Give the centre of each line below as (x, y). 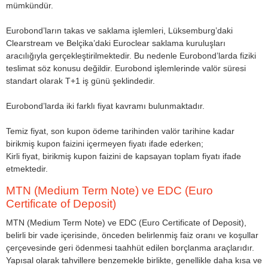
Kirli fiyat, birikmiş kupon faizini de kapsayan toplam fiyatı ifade (124, 156)
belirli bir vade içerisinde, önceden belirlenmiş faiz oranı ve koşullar (132, 235)
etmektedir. (27, 168)
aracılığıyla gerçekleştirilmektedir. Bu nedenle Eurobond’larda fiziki (131, 55)
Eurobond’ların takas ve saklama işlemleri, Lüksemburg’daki (119, 30)
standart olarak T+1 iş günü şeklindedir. (80, 80)
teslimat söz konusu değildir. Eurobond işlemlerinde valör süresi (126, 68)
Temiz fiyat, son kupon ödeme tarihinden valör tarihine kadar (120, 131)
